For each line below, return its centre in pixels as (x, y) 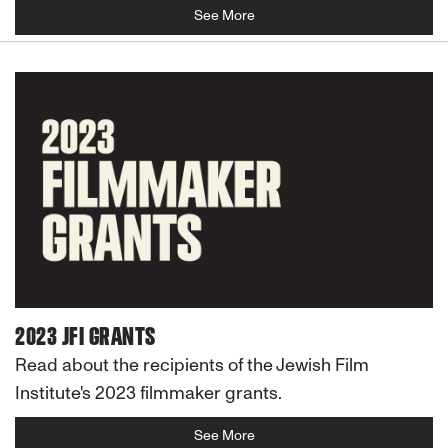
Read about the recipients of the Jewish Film (192, 364)
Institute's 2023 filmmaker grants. (148, 392)
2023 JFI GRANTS (85, 336)
